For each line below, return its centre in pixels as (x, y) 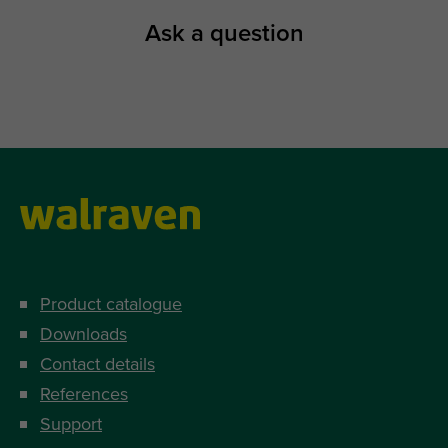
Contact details (97, 363)
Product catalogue (111, 303)
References (84, 393)
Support (71, 423)
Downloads (83, 333)
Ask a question (224, 33)
